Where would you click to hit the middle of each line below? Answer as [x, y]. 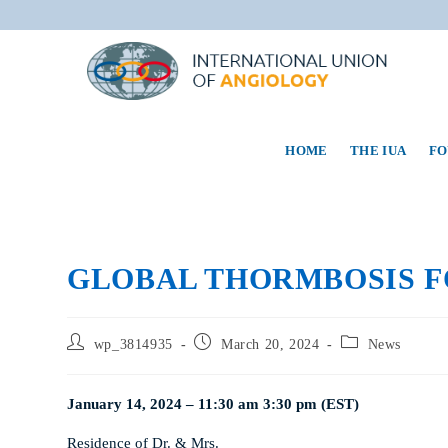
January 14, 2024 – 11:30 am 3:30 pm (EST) [213, 404]
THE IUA [378, 150]
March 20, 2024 [270, 344]
